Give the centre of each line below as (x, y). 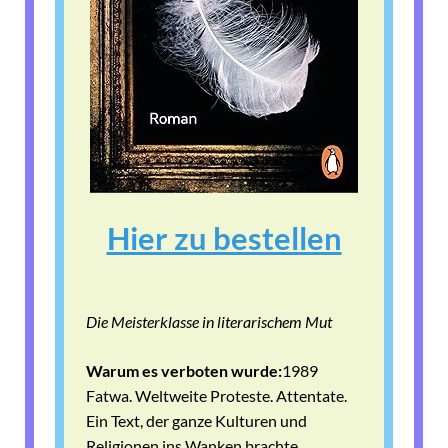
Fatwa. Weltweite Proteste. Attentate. (216, 396)
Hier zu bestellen (224, 237)
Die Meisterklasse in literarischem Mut (209, 322)
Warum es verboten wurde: (184, 371)
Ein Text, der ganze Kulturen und (196, 421)
